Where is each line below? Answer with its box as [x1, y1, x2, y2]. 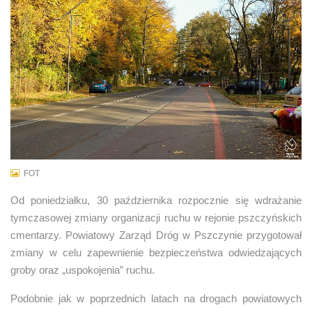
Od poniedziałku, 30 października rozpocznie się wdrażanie [10, 194, 302, 206]
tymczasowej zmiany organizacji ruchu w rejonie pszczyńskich [10, 211, 302, 224]
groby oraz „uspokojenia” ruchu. [10, 263, 155, 276]
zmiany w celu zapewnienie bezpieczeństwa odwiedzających [10, 246, 302, 258]
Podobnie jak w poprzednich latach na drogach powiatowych [10, 292, 302, 304]
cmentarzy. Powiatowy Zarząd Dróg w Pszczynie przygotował [10, 228, 302, 241]
